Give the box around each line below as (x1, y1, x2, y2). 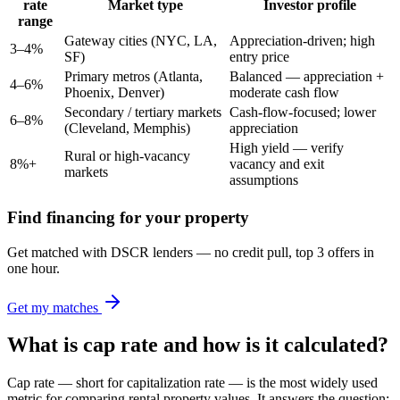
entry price (229, 49, 289, 65)
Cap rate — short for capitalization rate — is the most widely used (7, 375, 378, 391)
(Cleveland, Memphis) (64, 121, 190, 137)
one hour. (7, 260, 60, 276)
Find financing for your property (7, 207, 249, 227)
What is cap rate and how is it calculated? (7, 333, 388, 357)
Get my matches (7, 299, 98, 315)
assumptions (229, 172, 298, 188)
